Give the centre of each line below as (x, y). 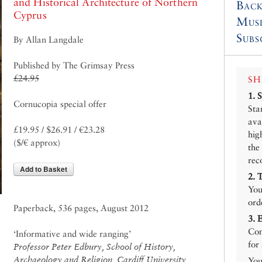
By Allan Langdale (49, 40)
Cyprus (30, 15)
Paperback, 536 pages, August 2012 (81, 208)
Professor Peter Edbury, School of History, (94, 247)
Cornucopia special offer (60, 104)
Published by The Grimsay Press (74, 65)
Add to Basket (44, 169)
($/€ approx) (37, 143)
